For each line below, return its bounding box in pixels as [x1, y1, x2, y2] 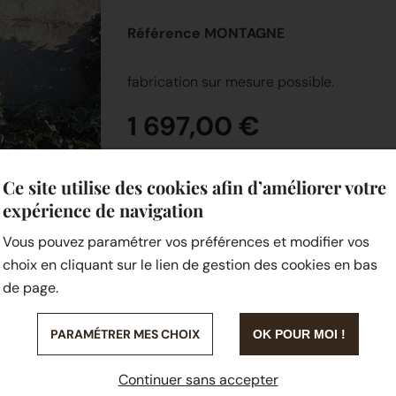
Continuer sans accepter [118, 370, 278, 389]
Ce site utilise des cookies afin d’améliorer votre [2, 175, 386, 199]
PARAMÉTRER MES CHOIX [50, 326, 200, 342]
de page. [2, 278, 58, 297]
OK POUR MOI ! [253, 327, 346, 341]
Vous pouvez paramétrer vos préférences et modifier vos [2, 232, 369, 251]
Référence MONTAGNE [127, 23, 285, 42]
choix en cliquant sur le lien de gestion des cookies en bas [2, 255, 377, 274]
